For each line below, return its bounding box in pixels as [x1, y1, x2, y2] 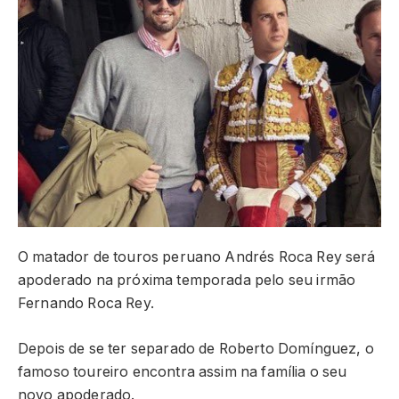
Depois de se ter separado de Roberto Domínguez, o [18, 339, 374, 357]
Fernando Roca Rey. [18, 295, 154, 313]
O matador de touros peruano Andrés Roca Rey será [18, 248, 376, 266]
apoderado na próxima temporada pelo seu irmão [18, 272, 356, 289]
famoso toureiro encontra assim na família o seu [18, 362, 347, 380]
